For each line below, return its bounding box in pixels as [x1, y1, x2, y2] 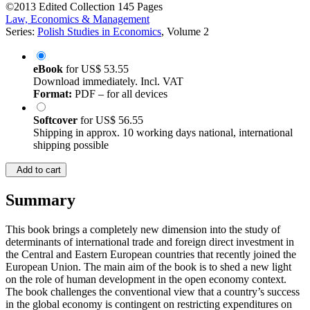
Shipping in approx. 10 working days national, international [33, 127, 293, 139]
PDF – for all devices [72, 88, 167, 100]
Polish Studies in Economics [37, 26, 161, 38]
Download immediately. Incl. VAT [33, 75, 183, 88]
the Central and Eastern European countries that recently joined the [6, 248, 296, 261]
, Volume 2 [161, 26, 209, 38]
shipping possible [33, 139, 109, 152]
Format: [33, 88, 72, 100]
